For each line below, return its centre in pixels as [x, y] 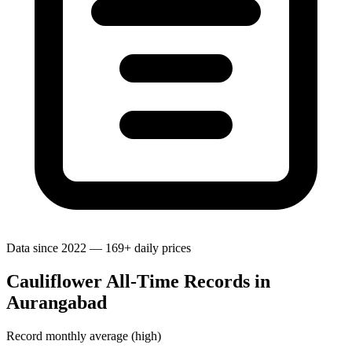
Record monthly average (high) [84, 335]
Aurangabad [57, 302]
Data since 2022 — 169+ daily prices [99, 247]
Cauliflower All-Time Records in [138, 281]
